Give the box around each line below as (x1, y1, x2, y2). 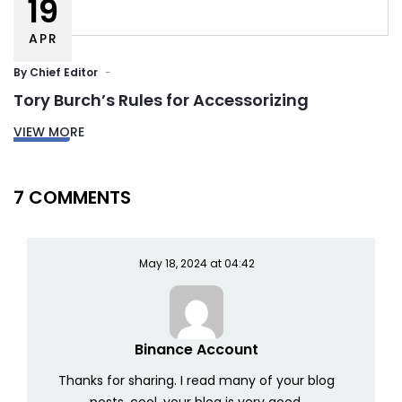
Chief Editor (30, 65, 98, 81)
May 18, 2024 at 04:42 (138, 256, 255, 272)
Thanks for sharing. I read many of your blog (58, 371, 335, 390)
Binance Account (135, 339, 258, 361)
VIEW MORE (13, 123, 84, 142)
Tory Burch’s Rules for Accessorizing (13, 89, 309, 112)
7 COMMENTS (13, 185, 131, 211)
